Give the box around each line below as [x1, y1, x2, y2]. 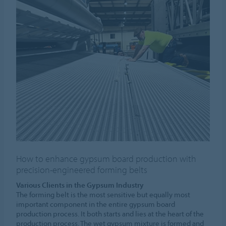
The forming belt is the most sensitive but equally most [16, 189, 191, 199]
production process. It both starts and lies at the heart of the [16, 208, 204, 218]
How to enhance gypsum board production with [16, 152, 197, 164]
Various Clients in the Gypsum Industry [16, 180, 144, 190]
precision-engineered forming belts [16, 163, 148, 176]
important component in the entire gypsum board [16, 199, 176, 209]
